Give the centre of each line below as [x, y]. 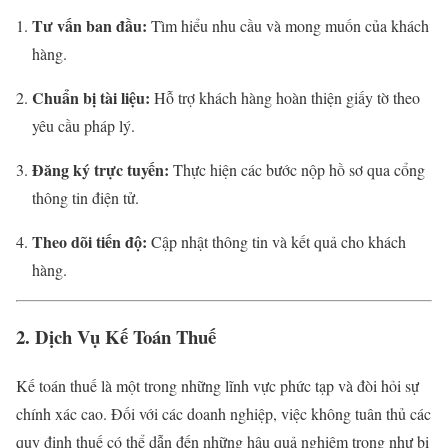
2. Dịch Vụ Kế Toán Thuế [116, 336]
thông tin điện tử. [85, 198]
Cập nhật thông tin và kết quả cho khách [276, 242]
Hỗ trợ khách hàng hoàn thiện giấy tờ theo [285, 98]
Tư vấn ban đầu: [89, 26]
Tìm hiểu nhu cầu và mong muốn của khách [288, 26]
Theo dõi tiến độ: [89, 242]
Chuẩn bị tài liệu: [91, 98]
